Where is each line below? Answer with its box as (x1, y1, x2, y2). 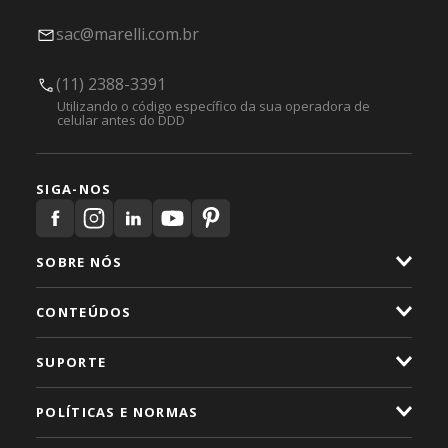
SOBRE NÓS (36, 253, 123, 271)
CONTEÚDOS (36, 303, 132, 321)
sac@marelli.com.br (56, 23, 199, 45)
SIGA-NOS (36, 180, 112, 198)
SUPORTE (36, 353, 107, 371)
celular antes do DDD (56, 111, 185, 129)
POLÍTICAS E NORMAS (36, 403, 199, 421)
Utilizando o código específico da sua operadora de (56, 97, 370, 115)
